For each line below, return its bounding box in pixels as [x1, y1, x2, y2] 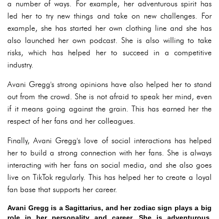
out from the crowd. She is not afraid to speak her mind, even [7, 91, 212, 101]
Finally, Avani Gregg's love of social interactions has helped [7, 135, 212, 145]
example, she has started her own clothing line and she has [7, 23, 212, 33]
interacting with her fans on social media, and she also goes [7, 160, 212, 170]
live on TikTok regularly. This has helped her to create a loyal [7, 172, 212, 182]
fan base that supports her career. [7, 184, 117, 194]
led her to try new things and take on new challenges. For [7, 11, 212, 21]
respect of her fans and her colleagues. [7, 116, 135, 126]
